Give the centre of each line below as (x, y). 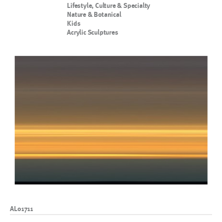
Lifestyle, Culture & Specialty (109, 5)
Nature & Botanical (94, 14)
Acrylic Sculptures (93, 32)
